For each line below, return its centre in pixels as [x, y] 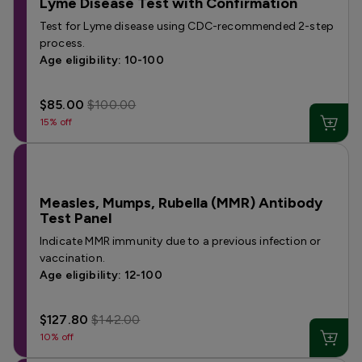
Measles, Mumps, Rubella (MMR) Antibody [181, 203]
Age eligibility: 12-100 [101, 275]
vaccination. [72, 258]
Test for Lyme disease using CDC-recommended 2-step [187, 26]
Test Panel [76, 218]
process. [63, 43]
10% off [57, 337]
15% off [56, 122]
